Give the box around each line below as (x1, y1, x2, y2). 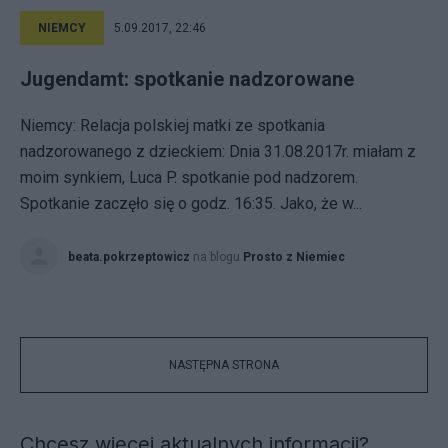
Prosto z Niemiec (243, 250, 345, 264)
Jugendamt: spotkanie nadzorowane (20, 67, 354, 91)
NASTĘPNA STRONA (169, 358, 279, 372)
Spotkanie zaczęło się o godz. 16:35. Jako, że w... (20, 194, 362, 213)
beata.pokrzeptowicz (68, 250, 190, 264)
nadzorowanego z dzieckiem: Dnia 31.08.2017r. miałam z (20, 142, 416, 161)
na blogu (193, 250, 243, 264)
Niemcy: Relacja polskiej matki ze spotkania (20, 116, 325, 135)
